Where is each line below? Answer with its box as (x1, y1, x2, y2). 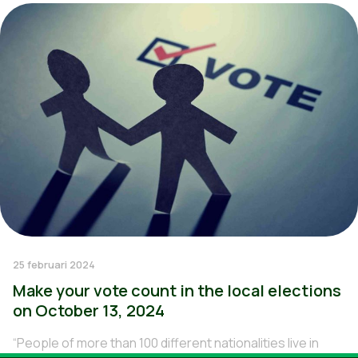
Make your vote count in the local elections (13, 280, 341, 301)
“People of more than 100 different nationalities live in (13, 334, 319, 352)
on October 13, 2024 (13, 300, 165, 321)
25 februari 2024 (13, 257, 95, 272)
